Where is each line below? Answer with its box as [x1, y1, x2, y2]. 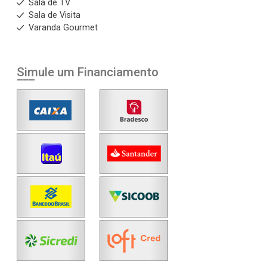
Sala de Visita [29, 10, 80, 20]
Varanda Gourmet [29, 23, 98, 33]
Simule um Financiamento [17, 65, 159, 79]
